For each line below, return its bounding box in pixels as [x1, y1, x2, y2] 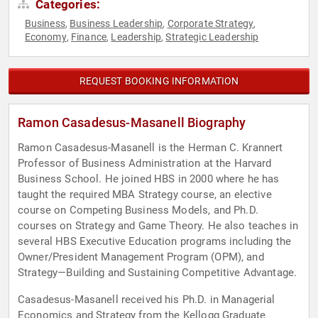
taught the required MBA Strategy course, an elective [18, 188, 272, 202]
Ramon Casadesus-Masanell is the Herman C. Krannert [18, 141, 283, 155]
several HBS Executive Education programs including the [18, 235, 292, 248]
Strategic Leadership [165, 31, 259, 43]
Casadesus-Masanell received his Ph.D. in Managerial [18, 293, 275, 307]
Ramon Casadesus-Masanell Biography [18, 115, 246, 131]
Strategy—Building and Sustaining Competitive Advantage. [18, 266, 297, 280]
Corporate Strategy [167, 18, 254, 30]
